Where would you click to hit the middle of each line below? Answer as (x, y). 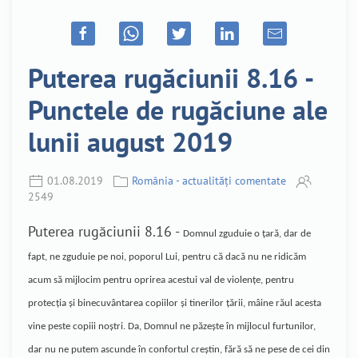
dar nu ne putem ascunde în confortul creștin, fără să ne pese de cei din (179, 350)
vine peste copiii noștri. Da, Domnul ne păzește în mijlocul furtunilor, (172, 327)
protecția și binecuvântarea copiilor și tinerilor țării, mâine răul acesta (175, 304)
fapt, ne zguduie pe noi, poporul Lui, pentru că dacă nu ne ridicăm (167, 257)
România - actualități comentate (209, 180)
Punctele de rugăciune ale (178, 109)
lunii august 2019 (130, 141)
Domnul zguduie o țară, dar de (247, 234)
